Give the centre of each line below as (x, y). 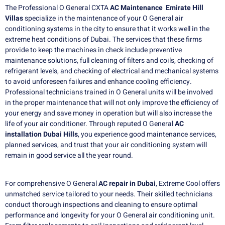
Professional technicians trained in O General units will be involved (109, 92)
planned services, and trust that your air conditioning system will (106, 145)
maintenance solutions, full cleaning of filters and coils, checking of (109, 61)
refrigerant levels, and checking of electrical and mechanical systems (112, 71)
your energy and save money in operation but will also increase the (108, 114)
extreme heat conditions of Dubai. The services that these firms (103, 40)
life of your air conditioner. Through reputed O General (90, 124)
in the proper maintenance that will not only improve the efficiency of (112, 103)
